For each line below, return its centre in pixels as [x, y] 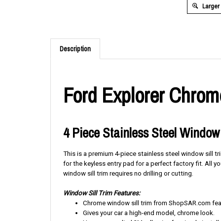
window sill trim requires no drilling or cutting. [128, 173]
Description [75, 49]
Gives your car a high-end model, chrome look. [149, 213]
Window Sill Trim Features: [102, 193]
